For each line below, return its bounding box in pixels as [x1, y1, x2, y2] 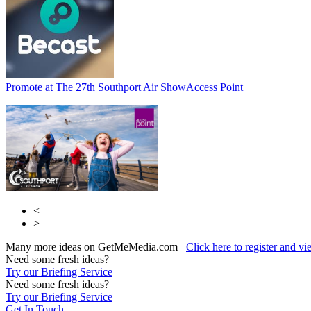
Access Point [186, 81, 243, 93]
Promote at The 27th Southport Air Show [6, 81, 186, 93]
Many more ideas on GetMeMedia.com [6, 240, 186, 253]
